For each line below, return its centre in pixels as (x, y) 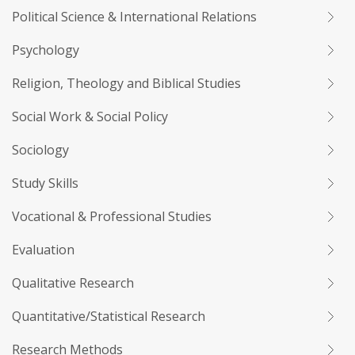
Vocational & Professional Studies (112, 216)
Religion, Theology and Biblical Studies (126, 83)
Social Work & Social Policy (90, 116)
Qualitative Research (73, 283)
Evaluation (43, 250)
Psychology (46, 50)
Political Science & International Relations (134, 17)
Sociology (40, 150)
